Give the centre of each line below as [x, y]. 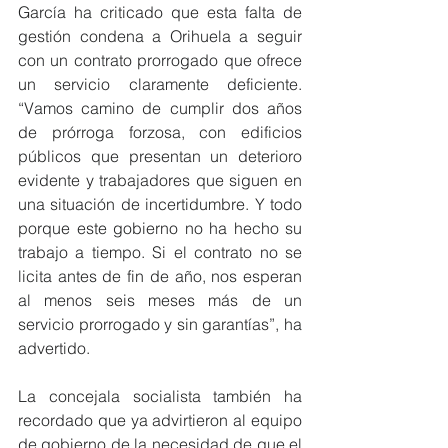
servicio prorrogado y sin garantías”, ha [160, 323]
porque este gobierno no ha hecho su [160, 227]
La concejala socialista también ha [160, 395]
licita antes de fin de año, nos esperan [160, 275]
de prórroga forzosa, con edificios [160, 131]
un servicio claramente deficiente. [160, 83]
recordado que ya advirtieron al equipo [160, 419]
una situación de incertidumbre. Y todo [160, 203]
